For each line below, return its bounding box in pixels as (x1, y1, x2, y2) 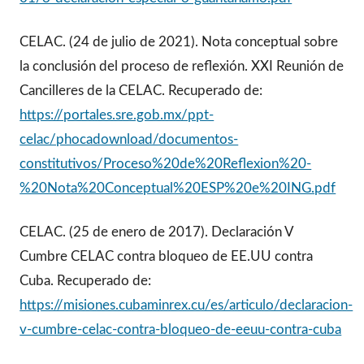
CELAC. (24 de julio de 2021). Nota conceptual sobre (19, 35, 339, 50)
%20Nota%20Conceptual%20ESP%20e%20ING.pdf (19, 181, 336, 196)
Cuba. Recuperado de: (19, 274, 152, 288)
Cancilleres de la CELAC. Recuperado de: (19, 84, 263, 98)
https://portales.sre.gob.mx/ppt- (19, 108, 214, 123)
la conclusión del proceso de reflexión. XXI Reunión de (19, 59, 344, 74)
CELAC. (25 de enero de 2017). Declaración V (19, 225, 294, 240)
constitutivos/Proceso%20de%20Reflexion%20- (19, 157, 312, 171)
